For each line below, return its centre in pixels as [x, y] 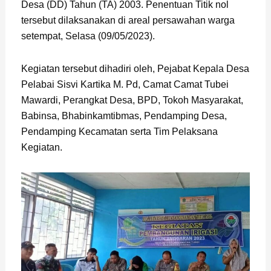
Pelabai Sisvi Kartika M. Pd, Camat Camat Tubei [125, 85]
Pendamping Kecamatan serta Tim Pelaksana [119, 132]
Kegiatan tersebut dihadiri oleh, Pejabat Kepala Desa [135, 69]
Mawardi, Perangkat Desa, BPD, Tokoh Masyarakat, [132, 100]
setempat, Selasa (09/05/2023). [88, 36]
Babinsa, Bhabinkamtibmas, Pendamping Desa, [124, 116]
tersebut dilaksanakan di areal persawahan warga [128, 21]
